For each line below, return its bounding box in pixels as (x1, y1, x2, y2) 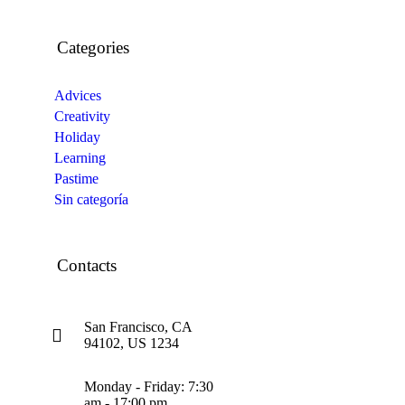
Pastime (53, 171, 99, 186)
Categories (56, 38, 129, 57)
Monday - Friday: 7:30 (83, 379, 213, 394)
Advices (53, 88, 101, 103)
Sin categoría (53, 192, 128, 207)
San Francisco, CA (83, 319, 192, 334)
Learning (53, 150, 106, 165)
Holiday (53, 129, 100, 145)
